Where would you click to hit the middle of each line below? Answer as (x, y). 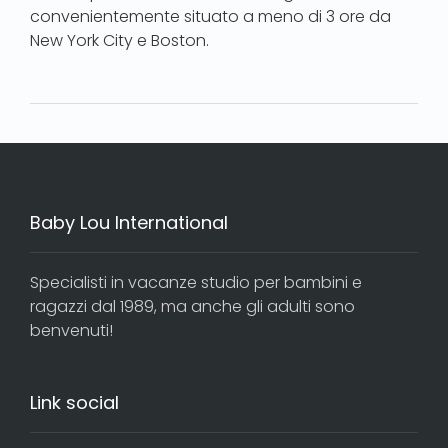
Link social (74, 402)
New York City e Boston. (119, 40)
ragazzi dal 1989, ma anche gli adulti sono (192, 306)
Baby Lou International (129, 222)
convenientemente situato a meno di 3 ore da (210, 16)
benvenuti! (71, 330)
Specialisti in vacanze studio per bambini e (196, 282)
